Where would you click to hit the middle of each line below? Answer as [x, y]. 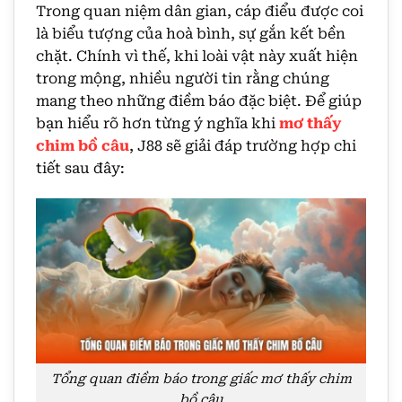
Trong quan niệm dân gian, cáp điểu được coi [200, 12]
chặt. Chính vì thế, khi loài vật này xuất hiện [197, 57]
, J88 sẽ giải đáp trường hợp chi [243, 146]
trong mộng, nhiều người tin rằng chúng [183, 79]
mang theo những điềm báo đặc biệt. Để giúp [199, 101]
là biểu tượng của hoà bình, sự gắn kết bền [191, 34]
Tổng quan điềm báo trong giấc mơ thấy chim [201, 379]
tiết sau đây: [80, 169]
